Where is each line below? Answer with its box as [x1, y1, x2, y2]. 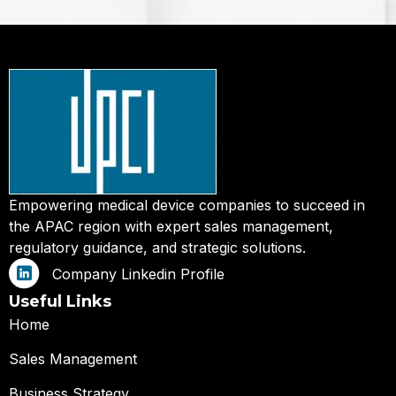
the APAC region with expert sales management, [9, 217, 333, 235]
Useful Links [9, 292, 111, 312]
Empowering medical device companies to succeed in [9, 196, 365, 214]
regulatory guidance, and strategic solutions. [9, 239, 306, 256]
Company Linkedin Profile [51, 264, 225, 283]
